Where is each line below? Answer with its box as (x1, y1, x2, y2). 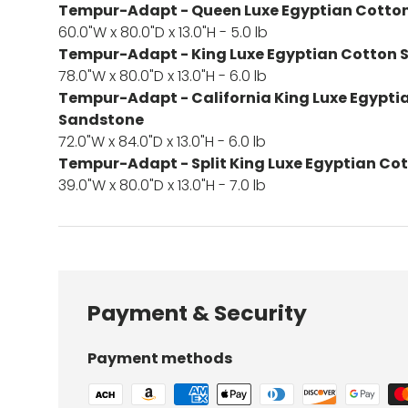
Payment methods (87, 347, 232, 369)
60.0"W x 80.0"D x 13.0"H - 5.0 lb (58, 21, 268, 43)
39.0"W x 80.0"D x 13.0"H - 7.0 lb (58, 174, 266, 196)
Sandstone (58, 108, 144, 130)
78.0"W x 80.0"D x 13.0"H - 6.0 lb (58, 65, 267, 87)
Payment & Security (87, 297, 307, 328)
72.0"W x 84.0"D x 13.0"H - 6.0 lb (58, 130, 266, 152)
